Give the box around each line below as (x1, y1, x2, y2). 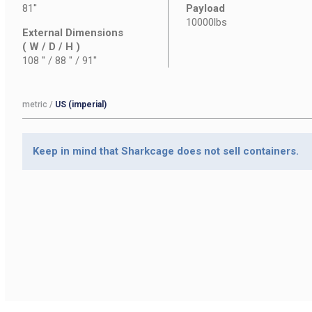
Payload (186, 2, 226, 15)
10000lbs (186, 16, 228, 29)
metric (22, 100, 47, 109)
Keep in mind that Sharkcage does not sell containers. (33, 145, 299, 157)
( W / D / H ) (22, 40, 80, 53)
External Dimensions (22, 26, 123, 39)
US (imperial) (55, 100, 107, 109)
